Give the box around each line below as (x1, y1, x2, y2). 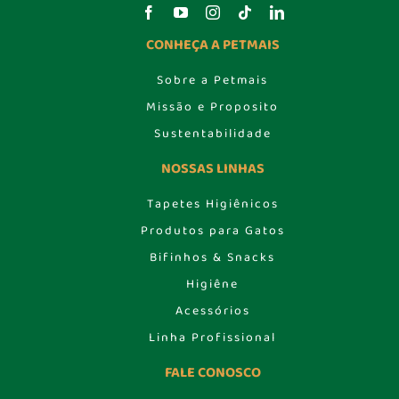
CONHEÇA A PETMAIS (145, 33, 280, 56)
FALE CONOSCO (164, 361, 261, 384)
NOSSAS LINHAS (160, 157, 265, 180)
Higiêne (186, 273, 240, 294)
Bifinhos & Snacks (150, 247, 276, 267)
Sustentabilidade (153, 123, 272, 143)
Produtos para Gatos (140, 220, 285, 240)
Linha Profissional (149, 327, 277, 347)
